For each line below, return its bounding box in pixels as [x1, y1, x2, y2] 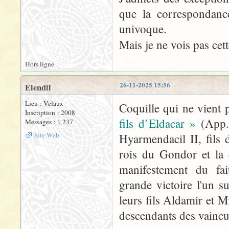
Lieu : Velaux [25, 99, 63, 108]
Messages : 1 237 [25, 117, 73, 126]
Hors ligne [25, 59, 54, 68]
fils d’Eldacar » [119, 116, 196, 131]
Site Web [34, 130, 59, 140]
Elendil [25, 81, 51, 94]
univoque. [119, 21, 167, 36]
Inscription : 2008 [25, 108, 75, 117]
